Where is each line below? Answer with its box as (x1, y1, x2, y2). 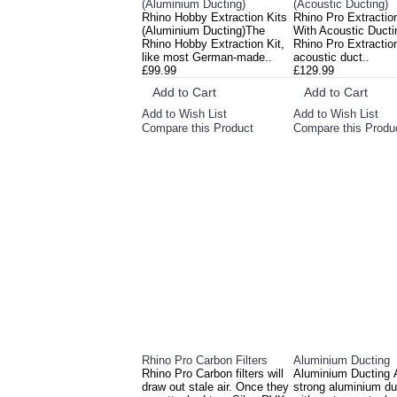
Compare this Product (142, 121, 253, 136)
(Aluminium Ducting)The (142, 24, 265, 37)
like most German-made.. (142, 51, 272, 64)
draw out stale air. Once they (142, 380, 289, 394)
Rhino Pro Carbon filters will (142, 367, 284, 381)
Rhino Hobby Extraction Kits (142, 11, 287, 24)
